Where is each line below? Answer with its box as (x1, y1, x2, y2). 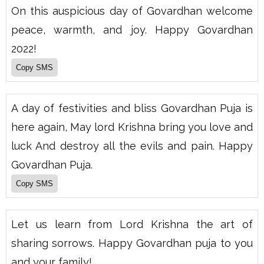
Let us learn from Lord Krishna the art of (11, 218, 253, 231)
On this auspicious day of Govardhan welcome (11, 5, 253, 18)
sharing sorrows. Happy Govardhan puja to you (11, 237, 253, 250)
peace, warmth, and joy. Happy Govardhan (11, 24, 253, 37)
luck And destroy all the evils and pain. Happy (11, 140, 253, 153)
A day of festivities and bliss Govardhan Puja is (11, 102, 253, 115)
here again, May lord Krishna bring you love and (11, 121, 253, 134)
